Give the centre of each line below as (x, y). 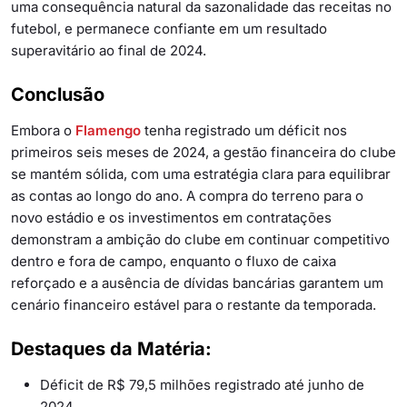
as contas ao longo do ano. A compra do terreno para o (187, 195)
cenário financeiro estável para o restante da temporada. (194, 304)
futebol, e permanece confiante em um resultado (169, 28)
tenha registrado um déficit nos (244, 130)
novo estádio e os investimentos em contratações (171, 217)
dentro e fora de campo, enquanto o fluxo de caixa (174, 261)
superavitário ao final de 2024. (109, 50)
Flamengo (108, 130)
